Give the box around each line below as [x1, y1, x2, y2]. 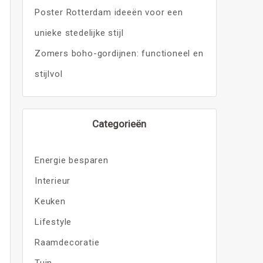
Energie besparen [34, 155, 109, 166]
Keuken [34, 196, 66, 207]
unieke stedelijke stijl [34, 28, 124, 38]
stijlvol [34, 69, 63, 79]
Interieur [34, 176, 71, 186]
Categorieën [92, 118, 147, 130]
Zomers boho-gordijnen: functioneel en [34, 48, 204, 59]
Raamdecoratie [34, 237, 100, 248]
